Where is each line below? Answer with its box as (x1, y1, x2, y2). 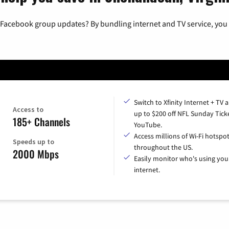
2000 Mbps (12, 146, 59, 162)
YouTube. (134, 120, 162, 130)
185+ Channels (12, 114, 70, 130)
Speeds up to (12, 137, 54, 147)
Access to (12, 105, 43, 114)
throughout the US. (134, 143, 193, 152)
